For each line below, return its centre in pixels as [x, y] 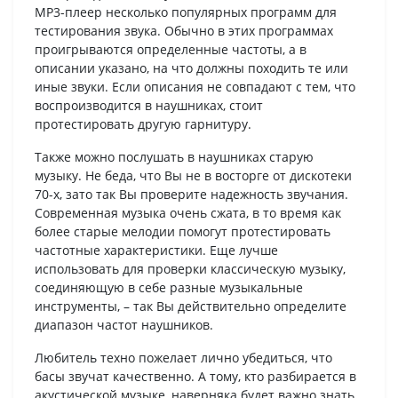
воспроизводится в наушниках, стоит [149, 106]
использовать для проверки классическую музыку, [190, 269]
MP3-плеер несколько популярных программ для [186, 12]
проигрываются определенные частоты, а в [171, 50]
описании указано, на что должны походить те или [191, 68]
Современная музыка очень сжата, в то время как [188, 213]
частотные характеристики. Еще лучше [156, 251]
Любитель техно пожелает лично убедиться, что [183, 358]
